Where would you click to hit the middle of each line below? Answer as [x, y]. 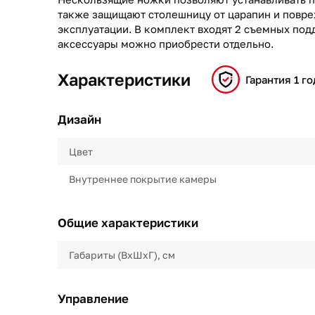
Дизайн [79, 119]
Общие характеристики [128, 223]
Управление [93, 298]
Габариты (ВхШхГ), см [122, 255]
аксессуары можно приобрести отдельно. [166, 44]
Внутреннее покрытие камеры [143, 179]
